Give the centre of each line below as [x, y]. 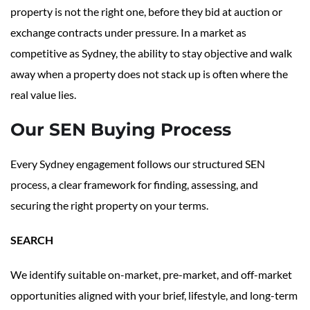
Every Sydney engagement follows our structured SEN [138, 164]
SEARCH [32, 240]
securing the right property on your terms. [109, 206]
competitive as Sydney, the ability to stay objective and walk [151, 53]
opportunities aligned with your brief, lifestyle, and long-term [154, 295]
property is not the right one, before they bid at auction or [146, 12]
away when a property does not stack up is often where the [149, 74]
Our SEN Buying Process [121, 130]
